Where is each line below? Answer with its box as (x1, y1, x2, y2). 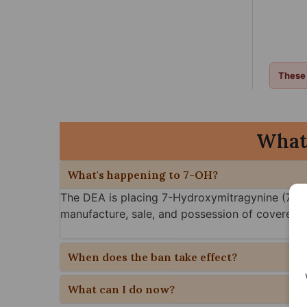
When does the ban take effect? (67, 250, 237, 265)
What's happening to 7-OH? (67, 168, 218, 182)
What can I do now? (67, 282, 175, 297)
